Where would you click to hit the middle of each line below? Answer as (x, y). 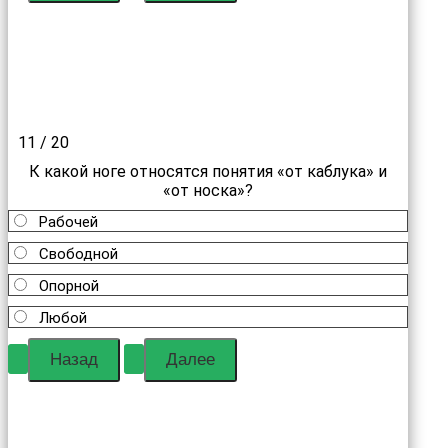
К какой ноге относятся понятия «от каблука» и (208, 171)
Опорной (69, 286)
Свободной (78, 254)
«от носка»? (208, 190)
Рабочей (68, 222)
